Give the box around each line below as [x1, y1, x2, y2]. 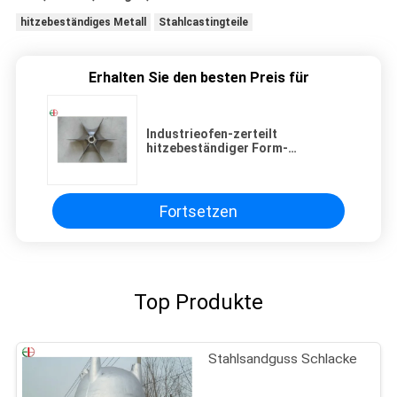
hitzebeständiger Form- [146, 141, 288, 155]
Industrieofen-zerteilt [146, 127, 277, 141]
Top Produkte [134, 289, 263, 315]
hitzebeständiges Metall [19, 16, 146, 29]
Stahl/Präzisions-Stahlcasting [146, 155, 327, 169]
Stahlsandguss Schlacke [208, 351, 358, 368]
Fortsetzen [160, 201, 237, 221]
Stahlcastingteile [158, 16, 248, 29]
